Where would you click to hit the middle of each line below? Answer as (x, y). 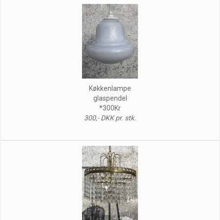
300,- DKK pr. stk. (110, 118)
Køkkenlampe (110, 88)
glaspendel (110, 98)
